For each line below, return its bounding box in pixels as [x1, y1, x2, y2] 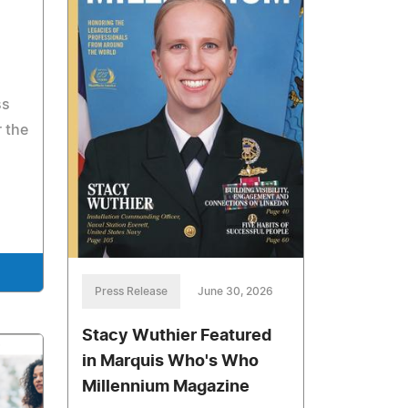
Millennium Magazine [82, 379, 250, 396]
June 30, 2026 [198, 286, 274, 298]
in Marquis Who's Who [82, 353, 260, 371]
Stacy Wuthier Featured [82, 328, 272, 345]
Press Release [95, 286, 168, 298]
